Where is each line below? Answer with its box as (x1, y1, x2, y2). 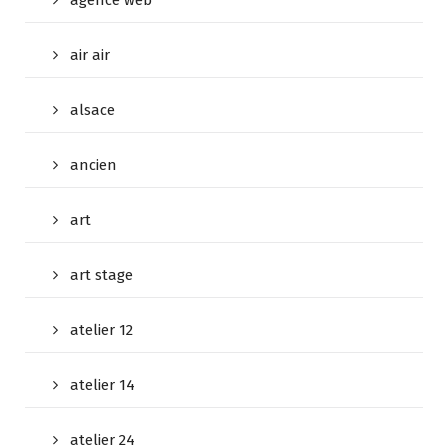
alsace (70, 101, 115, 120)
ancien (70, 156, 117, 175)
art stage (70, 266, 133, 285)
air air (70, 46, 110, 65)
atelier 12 (70, 321, 133, 340)
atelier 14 (70, 376, 135, 395)
